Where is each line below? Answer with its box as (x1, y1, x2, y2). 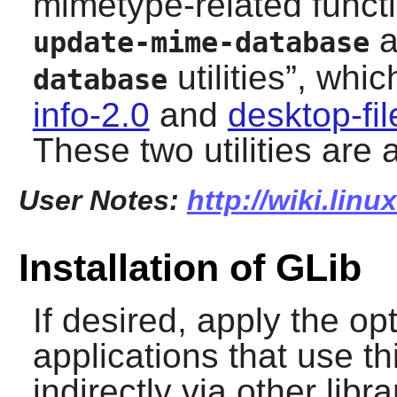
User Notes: (18, 183, 187, 216)
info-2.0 (32, 95, 150, 134)
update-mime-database (32, 26, 370, 58)
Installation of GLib (18, 246, 362, 290)
